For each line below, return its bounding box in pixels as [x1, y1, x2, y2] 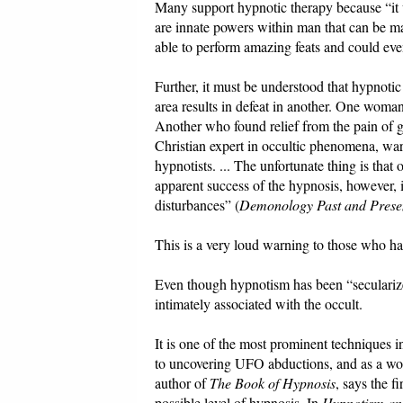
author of [155, 373, 210, 393]
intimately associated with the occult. [155, 294, 363, 314]
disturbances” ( [155, 195, 239, 215]
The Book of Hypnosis [210, 373, 336, 393]
